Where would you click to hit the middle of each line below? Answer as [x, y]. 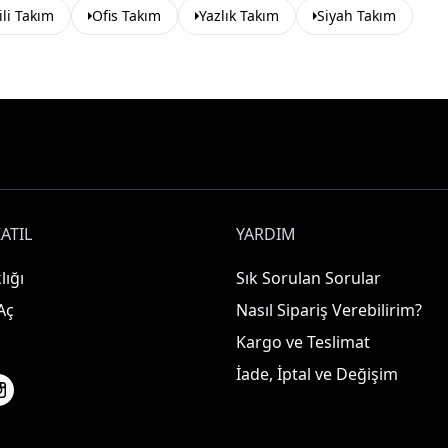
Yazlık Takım [239, 15]
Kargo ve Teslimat [303, 342]
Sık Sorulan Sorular [308, 278]
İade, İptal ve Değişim [317, 374]
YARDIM [266, 234]
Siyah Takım [356, 15]
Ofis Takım [126, 15]
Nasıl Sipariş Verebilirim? [329, 310]
